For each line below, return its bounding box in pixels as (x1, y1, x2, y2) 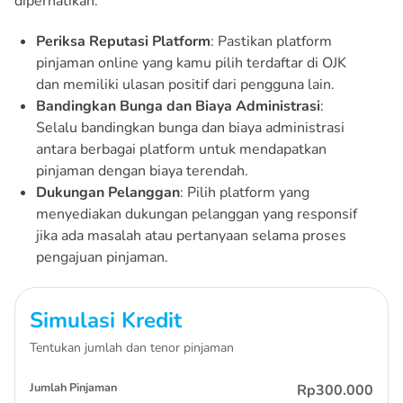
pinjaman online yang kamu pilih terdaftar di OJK (36, 52, 346, 73)
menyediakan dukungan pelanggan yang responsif (36, 203, 357, 224)
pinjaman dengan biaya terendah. (36, 160, 248, 181)
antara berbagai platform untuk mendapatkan (36, 139, 327, 159)
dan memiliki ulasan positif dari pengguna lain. (36, 74, 335, 94)
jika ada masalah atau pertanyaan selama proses (36, 225, 346, 246)
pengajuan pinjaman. (36, 246, 168, 267)
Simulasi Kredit (30, 305, 182, 335)
